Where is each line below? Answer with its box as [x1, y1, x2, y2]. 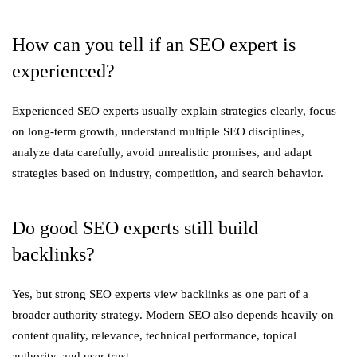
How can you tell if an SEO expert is [12, 34, 296, 55]
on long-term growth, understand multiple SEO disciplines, [12, 125, 304, 138]
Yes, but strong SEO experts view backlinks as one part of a [12, 288, 308, 300]
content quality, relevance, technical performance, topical [12, 329, 296, 342]
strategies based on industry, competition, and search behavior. [12, 167, 324, 179]
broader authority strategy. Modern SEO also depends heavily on [12, 308, 334, 321]
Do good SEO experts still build [12, 218, 258, 238]
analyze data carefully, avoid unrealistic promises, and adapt [12, 146, 312, 159]
